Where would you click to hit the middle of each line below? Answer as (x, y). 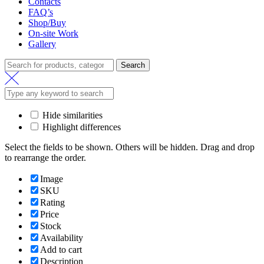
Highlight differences (80, 127)
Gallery (42, 44)
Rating (52, 203)
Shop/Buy (47, 23)
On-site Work (53, 34)
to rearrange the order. (45, 158)
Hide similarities (71, 115)
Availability (62, 238)
